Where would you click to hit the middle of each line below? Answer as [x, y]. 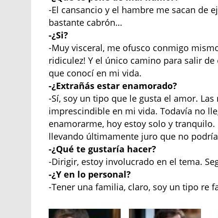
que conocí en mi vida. [95, 73]
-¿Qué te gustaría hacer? [103, 149]
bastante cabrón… [86, 23]
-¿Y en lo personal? [90, 174]
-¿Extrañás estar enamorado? [113, 86]
